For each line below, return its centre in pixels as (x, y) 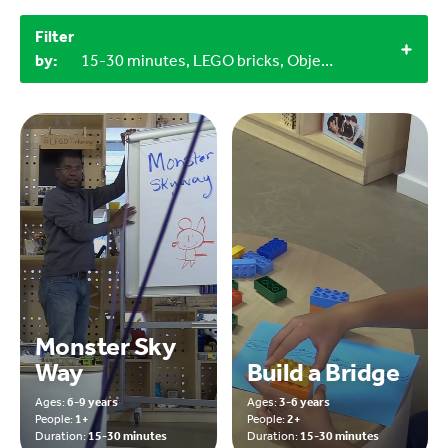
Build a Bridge (323, 373)
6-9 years (92, 402)
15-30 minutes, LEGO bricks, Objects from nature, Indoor (327, 61)
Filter (54, 37)
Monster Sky (105, 347)
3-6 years (304, 402)
